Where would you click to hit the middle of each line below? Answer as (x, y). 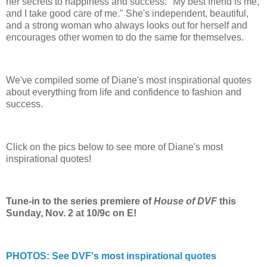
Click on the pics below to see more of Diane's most (114, 147)
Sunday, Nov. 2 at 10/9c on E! (71, 213)
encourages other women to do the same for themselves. (125, 38)
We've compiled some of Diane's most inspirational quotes (129, 80)
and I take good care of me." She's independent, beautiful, (127, 14)
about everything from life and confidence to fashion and (124, 92)
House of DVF (185, 201)
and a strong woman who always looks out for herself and (127, 26)
